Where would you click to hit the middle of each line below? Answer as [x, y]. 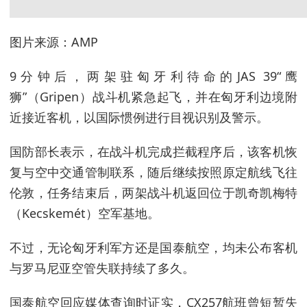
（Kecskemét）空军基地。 [85, 213]
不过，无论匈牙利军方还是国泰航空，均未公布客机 [153, 247]
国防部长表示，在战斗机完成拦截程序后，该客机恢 [153, 151]
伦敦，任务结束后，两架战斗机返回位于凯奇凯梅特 [153, 193]
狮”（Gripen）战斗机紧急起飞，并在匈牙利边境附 [153, 97]
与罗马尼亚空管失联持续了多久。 [102, 268]
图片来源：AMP [54, 42]
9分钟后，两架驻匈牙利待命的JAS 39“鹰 [153, 76]
